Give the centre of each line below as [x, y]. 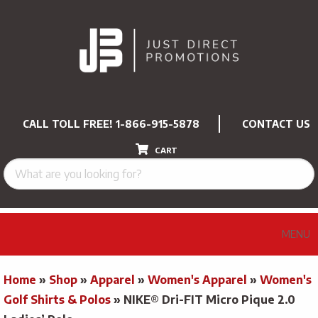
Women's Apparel [197, 279]
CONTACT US [276, 124]
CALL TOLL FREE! [69, 124]
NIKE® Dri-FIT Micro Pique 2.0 [209, 299]
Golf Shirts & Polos [57, 299]
